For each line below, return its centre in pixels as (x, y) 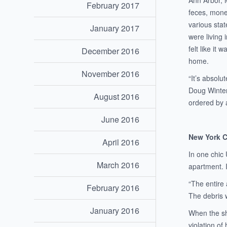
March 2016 (118, 165)
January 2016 (115, 211)
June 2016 (121, 120)
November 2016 (111, 74)
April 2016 (121, 142)
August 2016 (117, 97)
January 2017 (115, 28)
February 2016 (113, 188)
